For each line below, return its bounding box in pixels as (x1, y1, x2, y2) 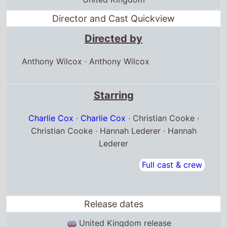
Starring (93, 89, 134, 102)
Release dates (84, 199, 143, 210)
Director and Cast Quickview (52, 13, 175, 24)
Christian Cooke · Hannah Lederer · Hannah (30, 126, 197, 136)
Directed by (85, 32, 142, 45)
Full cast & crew (141, 160, 202, 170)
